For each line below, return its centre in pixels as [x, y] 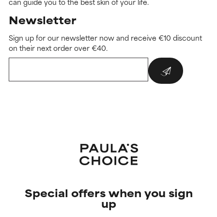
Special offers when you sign [108, 193]
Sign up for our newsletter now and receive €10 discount [105, 38]
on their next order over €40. [58, 48]
